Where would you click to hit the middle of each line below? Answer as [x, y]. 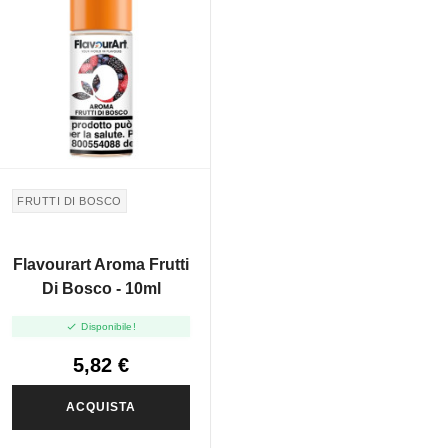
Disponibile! [108, 326]
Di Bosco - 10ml [101, 289]
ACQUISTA [101, 406]
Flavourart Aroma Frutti [101, 265]
